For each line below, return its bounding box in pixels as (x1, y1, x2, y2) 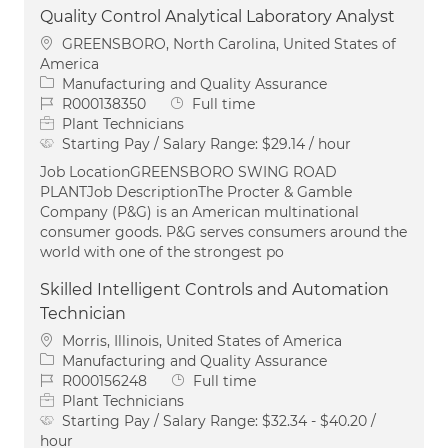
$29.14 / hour (262, 134, 351, 153)
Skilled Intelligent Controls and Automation (40, 279, 389, 299)
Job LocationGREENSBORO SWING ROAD (40, 162, 337, 181)
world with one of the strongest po (40, 242, 284, 261)
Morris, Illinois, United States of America (62, 331, 342, 350)
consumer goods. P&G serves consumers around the (40, 222, 407, 241)
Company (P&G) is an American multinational (40, 202, 359, 221)
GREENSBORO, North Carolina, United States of (62, 34, 396, 53)
